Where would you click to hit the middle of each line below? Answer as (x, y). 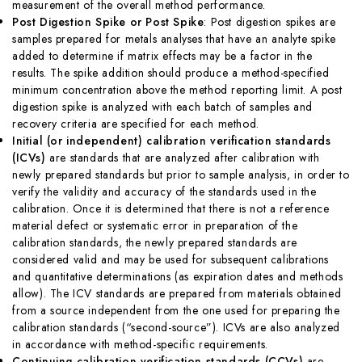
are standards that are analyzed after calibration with (183, 157)
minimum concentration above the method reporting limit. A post (177, 89)
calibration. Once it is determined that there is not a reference (171, 208)
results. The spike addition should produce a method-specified (171, 72)
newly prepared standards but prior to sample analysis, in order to (181, 174)
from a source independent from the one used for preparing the (176, 310)
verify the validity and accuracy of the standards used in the (164, 191)
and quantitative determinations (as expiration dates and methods (178, 276)
